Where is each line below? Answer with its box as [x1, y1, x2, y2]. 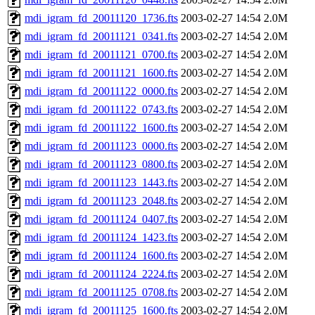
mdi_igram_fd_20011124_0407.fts [25, 213, 178, 226]
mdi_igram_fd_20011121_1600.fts [25, 67, 178, 79]
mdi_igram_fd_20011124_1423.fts [25, 231, 178, 244]
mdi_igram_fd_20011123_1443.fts [25, 176, 178, 189]
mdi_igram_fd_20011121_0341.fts [25, 30, 178, 43]
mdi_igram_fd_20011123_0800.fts [25, 158, 178, 171]
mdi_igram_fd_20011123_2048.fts [25, 195, 178, 207]
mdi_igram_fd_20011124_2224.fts [25, 268, 178, 281]
